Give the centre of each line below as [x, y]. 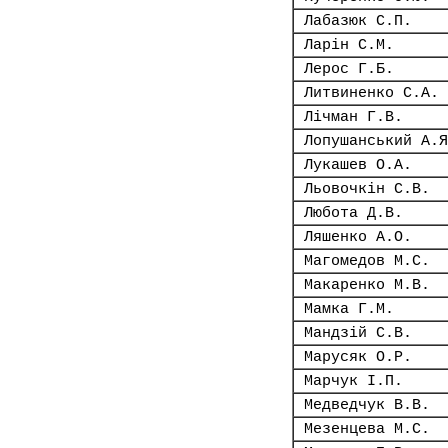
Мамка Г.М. [349, 309]
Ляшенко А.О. [358, 237]
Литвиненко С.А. [371, 93]
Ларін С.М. [349, 45]
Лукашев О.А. [358, 165]
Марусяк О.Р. [358, 357]
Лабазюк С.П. [358, 21]
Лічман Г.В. [353, 117]
